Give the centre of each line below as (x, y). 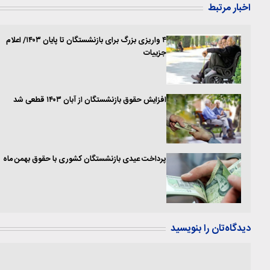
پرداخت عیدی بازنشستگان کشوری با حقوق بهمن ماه (85, 160)
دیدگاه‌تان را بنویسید (211, 228)
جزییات (155, 54)
